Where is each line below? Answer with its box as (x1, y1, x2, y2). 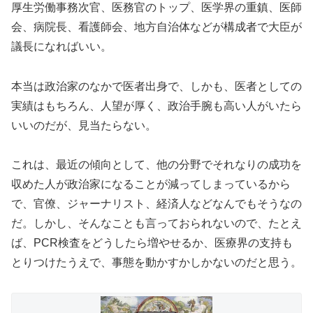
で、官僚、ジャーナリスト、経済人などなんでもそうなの (11, 198, 302, 210)
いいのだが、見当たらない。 (11, 119, 156, 131)
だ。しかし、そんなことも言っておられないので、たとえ (11, 217, 302, 230)
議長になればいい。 (11, 40, 112, 52)
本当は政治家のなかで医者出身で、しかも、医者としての (11, 80, 302, 92)
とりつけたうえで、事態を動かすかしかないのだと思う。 (11, 256, 302, 269)
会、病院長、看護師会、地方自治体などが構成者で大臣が (11, 20, 302, 33)
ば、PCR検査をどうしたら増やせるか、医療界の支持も (11, 237, 293, 249)
